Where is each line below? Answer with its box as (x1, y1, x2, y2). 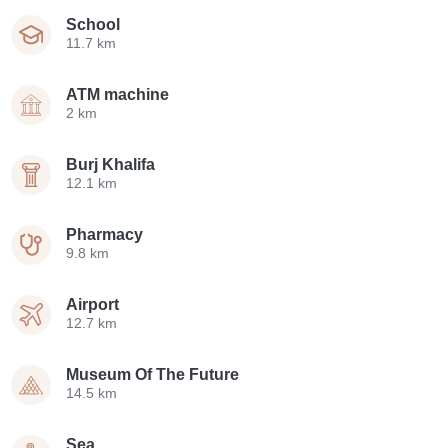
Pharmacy (66, 226, 144, 244)
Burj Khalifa (66, 156, 156, 174)
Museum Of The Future (66, 366, 240, 384)
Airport (66, 296, 120, 314)
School (66, 16, 121, 34)
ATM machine (66, 86, 170, 104)
